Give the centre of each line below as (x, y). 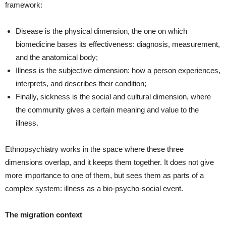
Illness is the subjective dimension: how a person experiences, (118, 70)
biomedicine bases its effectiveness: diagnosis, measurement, (118, 44)
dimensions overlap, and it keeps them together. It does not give (109, 162)
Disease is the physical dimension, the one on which (101, 31)
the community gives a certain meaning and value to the (107, 110)
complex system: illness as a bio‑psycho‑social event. (94, 188)
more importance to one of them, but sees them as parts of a (104, 175)
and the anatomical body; (57, 57)
